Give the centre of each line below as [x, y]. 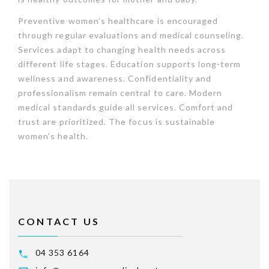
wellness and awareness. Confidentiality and [115, 78]
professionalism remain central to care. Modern [120, 92]
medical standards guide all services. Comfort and [126, 107]
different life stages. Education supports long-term [130, 64]
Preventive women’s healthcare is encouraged [118, 20]
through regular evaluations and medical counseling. [131, 35]
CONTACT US [59, 221]
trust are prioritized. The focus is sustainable [117, 121]
